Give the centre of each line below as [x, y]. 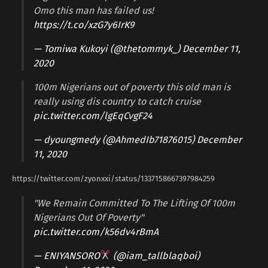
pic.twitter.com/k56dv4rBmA [96, 232]
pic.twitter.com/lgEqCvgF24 [93, 115]
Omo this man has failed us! [94, 10]
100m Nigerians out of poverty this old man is [132, 87]
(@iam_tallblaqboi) [156, 255]
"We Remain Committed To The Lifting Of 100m [134, 203]
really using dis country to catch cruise [117, 101]
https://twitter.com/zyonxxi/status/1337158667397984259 [113, 178]
